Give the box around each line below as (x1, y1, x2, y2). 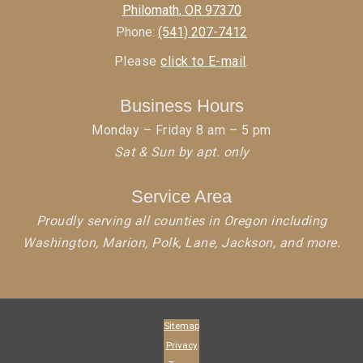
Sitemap (164, 320, 199, 332)
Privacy (165, 340, 198, 352)
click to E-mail (160, 53, 246, 70)
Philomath (122, 2, 179, 19)
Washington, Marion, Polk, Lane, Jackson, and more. (23, 235, 340, 251)
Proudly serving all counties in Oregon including (36, 213, 327, 229)
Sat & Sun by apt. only (113, 144, 250, 160)
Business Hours (119, 96, 244, 117)
